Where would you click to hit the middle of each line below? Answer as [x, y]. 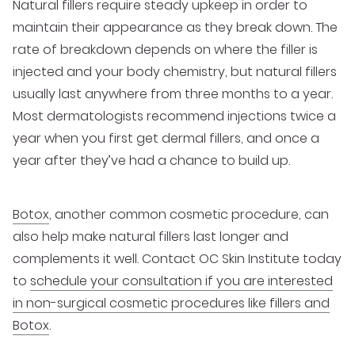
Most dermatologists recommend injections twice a [174, 116]
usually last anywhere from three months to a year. [173, 94]
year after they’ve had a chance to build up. [151, 161]
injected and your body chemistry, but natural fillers [175, 72]
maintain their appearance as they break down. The [175, 28]
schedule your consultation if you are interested [181, 281]
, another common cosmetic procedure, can [189, 215]
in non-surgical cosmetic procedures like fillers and [171, 303]
